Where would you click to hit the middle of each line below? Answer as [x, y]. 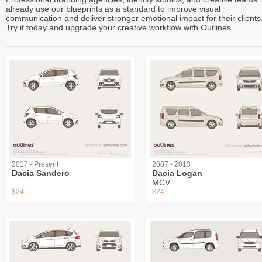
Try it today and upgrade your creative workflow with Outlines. [120, 27]
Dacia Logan [177, 173]
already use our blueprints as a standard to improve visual [113, 8]
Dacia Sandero [41, 173]
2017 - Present [35, 164]
